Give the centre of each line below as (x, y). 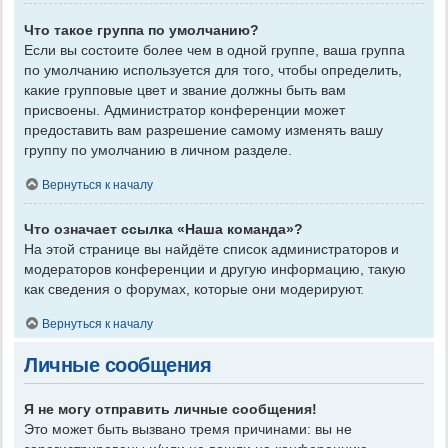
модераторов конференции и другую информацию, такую (215, 269)
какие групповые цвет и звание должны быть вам (185, 89)
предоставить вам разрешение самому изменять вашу (203, 129)
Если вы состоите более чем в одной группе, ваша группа (214, 49)
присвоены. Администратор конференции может (184, 109)
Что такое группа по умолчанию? (141, 29)
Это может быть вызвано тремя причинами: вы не (188, 428)
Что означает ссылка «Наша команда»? (163, 229)
